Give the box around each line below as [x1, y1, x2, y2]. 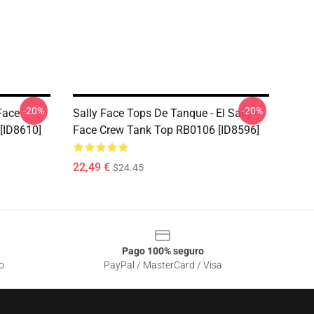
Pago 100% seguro [121, 245, 204, 257]
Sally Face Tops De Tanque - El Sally [73, 107, 252, 120]
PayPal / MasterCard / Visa [103, 259, 222, 271]
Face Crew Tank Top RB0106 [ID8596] [73, 123, 259, 137]
